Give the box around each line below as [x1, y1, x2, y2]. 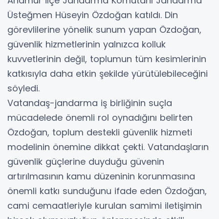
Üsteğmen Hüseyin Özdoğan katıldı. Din [7, 9, 178, 22]
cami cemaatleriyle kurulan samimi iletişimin [7, 199, 202, 212]
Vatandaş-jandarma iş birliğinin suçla [7, 97, 172, 109]
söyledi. [7, 82, 40, 95]
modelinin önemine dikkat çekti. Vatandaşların [7, 141, 209, 153]
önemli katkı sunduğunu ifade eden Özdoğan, [7, 185, 207, 197]
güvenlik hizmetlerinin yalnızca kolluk [7, 38, 166, 51]
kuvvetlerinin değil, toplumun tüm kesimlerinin [7, 53, 206, 66]
